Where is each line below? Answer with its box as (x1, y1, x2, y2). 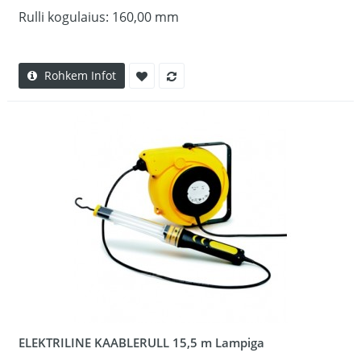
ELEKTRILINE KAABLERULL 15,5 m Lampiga (19, 334, 264, 351)
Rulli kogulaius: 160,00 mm (19, 8, 179, 26)
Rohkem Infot (44, 68, 116, 83)
